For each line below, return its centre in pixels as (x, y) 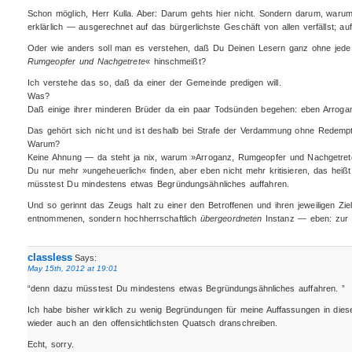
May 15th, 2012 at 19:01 (72, 268)
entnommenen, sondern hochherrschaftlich (114, 219)
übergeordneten (231, 219)
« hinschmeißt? (175, 62)
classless (49, 257)
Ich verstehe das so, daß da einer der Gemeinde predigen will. (154, 83)
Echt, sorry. (50, 344)
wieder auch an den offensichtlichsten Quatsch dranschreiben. (152, 323)
